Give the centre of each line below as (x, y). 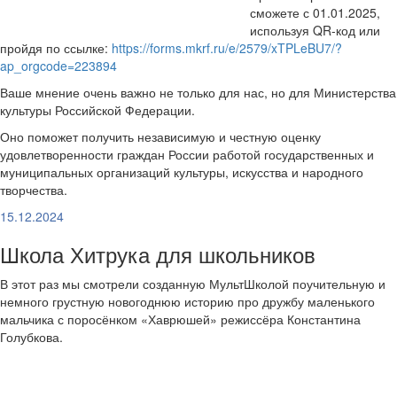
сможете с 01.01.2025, (315, 12)
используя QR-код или (315, 30)
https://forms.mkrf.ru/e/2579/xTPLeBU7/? (227, 48)
